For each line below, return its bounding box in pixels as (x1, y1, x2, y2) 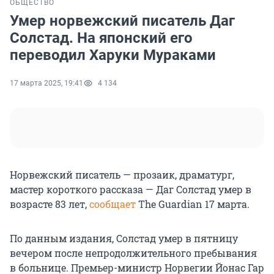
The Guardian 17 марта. (136, 198, 250, 211)
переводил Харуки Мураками (10, 46, 216, 64)
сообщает (89, 198, 136, 211)
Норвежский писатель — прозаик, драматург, (10, 168, 234, 182)
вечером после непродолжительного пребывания (10, 246, 257, 260)
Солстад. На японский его (10, 29, 193, 47)
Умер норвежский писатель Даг (10, 12, 235, 30)
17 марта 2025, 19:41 (10, 79, 83, 88)
